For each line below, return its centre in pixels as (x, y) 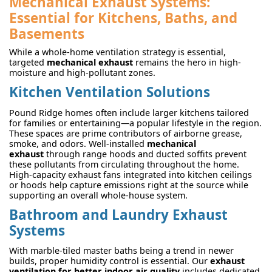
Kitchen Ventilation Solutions (110, 92)
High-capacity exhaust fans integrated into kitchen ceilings (131, 174)
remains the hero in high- (187, 63)
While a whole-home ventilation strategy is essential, (117, 52)
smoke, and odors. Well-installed (78, 143)
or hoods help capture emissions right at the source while (129, 185)
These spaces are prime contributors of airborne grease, (126, 133)
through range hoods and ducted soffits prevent (145, 154)
